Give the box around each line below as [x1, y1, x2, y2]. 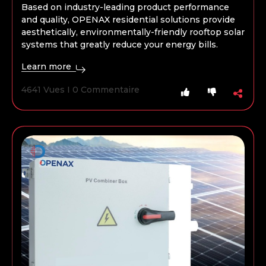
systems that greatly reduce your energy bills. [21, 39, 218, 50]
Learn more [21, 61, 74, 72]
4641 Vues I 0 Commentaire [21, 84, 140, 96]
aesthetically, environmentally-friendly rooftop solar [21, 27, 245, 38]
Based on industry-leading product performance [21, 2, 229, 13]
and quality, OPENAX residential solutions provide [21, 14, 235, 26]
